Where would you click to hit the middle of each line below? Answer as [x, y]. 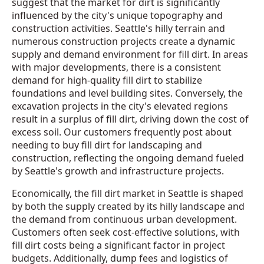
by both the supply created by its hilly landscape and [128, 206]
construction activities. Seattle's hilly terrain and [118, 28]
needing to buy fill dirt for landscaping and [107, 145]
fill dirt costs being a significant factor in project [118, 245]
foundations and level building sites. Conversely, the [127, 93]
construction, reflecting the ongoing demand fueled [128, 158]
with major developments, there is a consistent [116, 67]
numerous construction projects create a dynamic [123, 41]
